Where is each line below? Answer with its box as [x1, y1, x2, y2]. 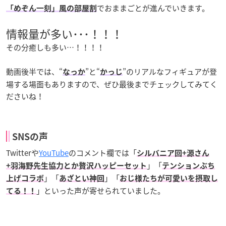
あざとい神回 [59, 174, 104, 182]
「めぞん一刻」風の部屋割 [6, 4, 97, 12]
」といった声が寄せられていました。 [36, 185, 165, 196]
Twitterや [6, 147, 39, 158]
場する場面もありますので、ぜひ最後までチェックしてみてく [6, 78, 217, 90]
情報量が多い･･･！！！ [6, 25, 123, 42]
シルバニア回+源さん [137, 149, 209, 157]
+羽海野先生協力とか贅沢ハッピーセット [6, 161, 147, 169]
